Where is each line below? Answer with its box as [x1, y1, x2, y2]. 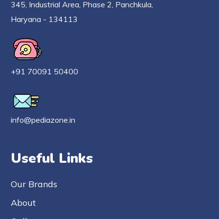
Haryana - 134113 [11, 14, 78, 24]
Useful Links [11, 149, 93, 168]
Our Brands [11, 178, 58, 190]
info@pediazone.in [11, 114, 76, 125]
